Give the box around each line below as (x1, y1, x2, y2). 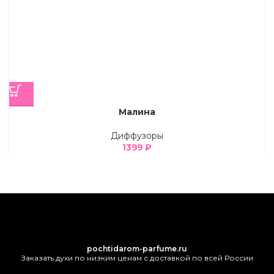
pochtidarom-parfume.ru (87, 244, 187, 254)
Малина (119, 106, 155, 117)
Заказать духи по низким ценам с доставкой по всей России (21, 253, 253, 263)
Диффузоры (111, 130, 163, 141)
